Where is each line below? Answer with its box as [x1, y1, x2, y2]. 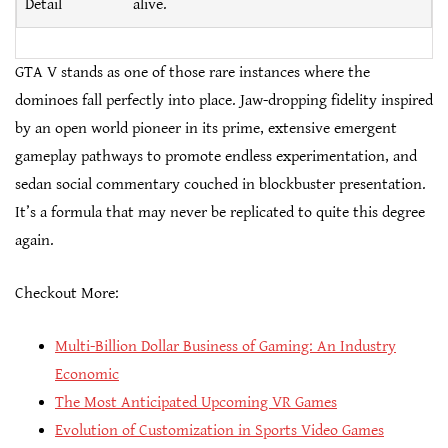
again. [15, 231, 54, 251]
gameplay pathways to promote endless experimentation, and [15, 147, 417, 167]
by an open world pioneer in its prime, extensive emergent [15, 119, 397, 139]
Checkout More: [15, 284, 119, 304]
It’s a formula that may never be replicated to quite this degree [15, 203, 425, 223]
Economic [55, 365, 119, 385]
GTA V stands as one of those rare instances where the [15, 63, 370, 83]
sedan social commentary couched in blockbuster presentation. [15, 175, 426, 195]
